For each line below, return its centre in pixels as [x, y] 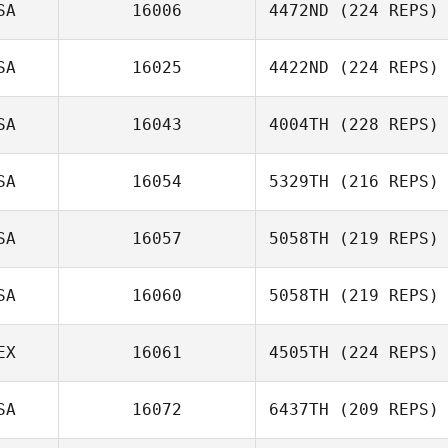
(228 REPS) [384, 124]
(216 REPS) [384, 181]
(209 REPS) [384, 409]
